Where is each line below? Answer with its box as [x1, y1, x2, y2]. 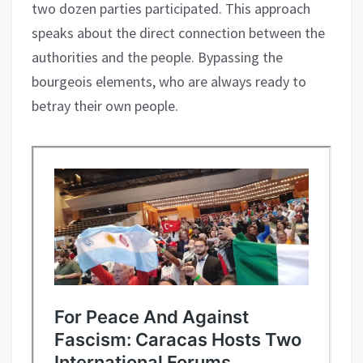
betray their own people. [32, 96, 178, 115]
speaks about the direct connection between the [32, 23, 325, 42]
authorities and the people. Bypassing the [32, 47, 283, 66]
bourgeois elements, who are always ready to [32, 71, 306, 91]
